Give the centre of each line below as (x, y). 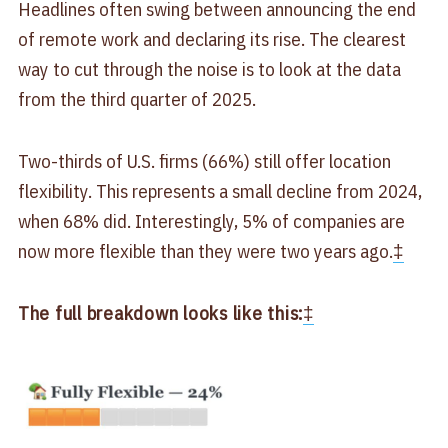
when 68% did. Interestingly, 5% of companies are (211, 221)
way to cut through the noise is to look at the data (209, 69)
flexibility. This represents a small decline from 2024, (219, 191)
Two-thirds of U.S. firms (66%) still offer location (204, 161)
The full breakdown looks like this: (160, 313)
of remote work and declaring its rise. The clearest (211, 39)
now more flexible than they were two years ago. (205, 251)
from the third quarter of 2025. (136, 99)
